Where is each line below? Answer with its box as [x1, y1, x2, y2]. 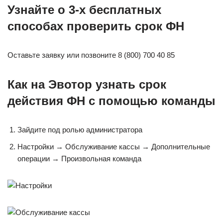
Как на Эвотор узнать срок [7, 78, 166, 91]
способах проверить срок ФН [7, 19, 184, 33]
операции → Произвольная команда [17, 154, 141, 163]
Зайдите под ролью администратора [17, 125, 142, 134]
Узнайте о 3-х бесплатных [7, 3, 161, 16]
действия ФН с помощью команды [7, 94, 216, 108]
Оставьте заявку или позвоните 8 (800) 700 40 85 [7, 51, 175, 59]
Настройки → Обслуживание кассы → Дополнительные [17, 142, 210, 151]
